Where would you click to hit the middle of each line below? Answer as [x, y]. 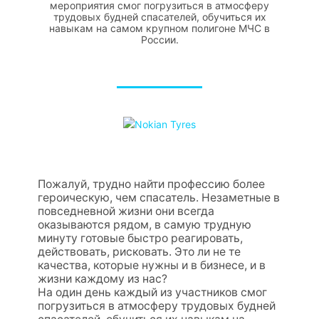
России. [159, 39]
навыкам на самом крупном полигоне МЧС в [159, 28]
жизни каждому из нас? [102, 278]
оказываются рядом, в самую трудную [144, 224]
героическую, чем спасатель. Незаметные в [158, 197]
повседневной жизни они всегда [126, 211]
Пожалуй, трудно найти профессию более [151, 184]
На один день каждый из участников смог [152, 292]
